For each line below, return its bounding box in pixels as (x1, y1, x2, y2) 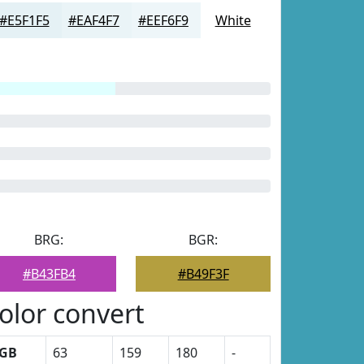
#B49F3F (177, 265, 229, 283)
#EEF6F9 (137, 11, 188, 29)
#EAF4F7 (67, 11, 119, 29)
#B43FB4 (22, 265, 76, 283)
